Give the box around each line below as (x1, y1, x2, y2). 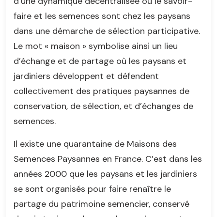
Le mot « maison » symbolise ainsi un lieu (14, 40, 178, 52)
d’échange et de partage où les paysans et (14, 55, 186, 67)
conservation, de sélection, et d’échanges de (14, 100, 193, 112)
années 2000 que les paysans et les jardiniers (14, 168, 197, 180)
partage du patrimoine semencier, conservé (14, 198, 189, 210)
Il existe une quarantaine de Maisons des (14, 138, 177, 150)
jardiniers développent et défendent (14, 70, 159, 82)
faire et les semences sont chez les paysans (14, 10, 190, 22)
